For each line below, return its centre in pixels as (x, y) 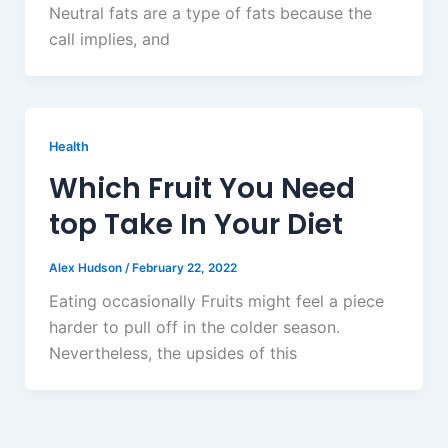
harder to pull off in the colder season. (194, 327)
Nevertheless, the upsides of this (172, 353)
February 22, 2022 (184, 267)
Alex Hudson (86, 267)
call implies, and (109, 38)
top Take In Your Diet (195, 224)
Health (68, 146)
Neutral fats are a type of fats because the (210, 12)
